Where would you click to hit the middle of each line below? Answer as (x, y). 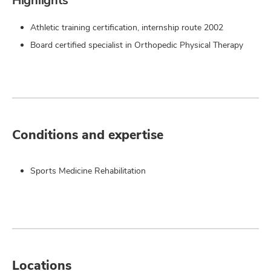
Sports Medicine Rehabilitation (88, 171)
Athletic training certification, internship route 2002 (127, 27)
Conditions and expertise (88, 135)
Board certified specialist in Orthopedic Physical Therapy (137, 45)
